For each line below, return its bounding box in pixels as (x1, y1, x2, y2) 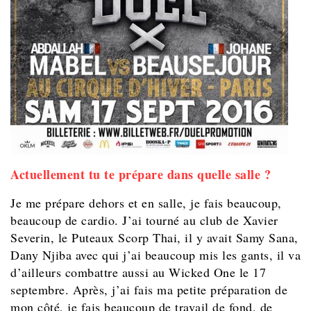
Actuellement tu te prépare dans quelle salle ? (10, 165, 271, 183)
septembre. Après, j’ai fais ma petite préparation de (10, 280, 287, 298)
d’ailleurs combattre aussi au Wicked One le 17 (10, 263, 266, 280)
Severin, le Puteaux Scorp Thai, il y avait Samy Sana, (10, 228, 299, 246)
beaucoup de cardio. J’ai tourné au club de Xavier (10, 211, 278, 228)
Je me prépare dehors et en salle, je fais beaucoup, (10, 194, 282, 211)
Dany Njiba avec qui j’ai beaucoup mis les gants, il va (10, 246, 301, 263)
